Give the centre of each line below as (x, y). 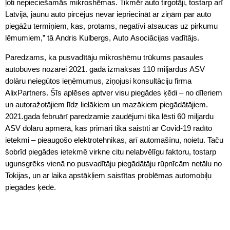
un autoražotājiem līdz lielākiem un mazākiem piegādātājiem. (107, 104)
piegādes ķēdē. (31, 187)
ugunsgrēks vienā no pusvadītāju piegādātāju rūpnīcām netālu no (113, 164)
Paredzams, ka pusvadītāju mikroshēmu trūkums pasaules (104, 57)
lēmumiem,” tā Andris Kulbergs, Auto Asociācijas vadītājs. (102, 38)
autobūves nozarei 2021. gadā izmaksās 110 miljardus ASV (105, 69)
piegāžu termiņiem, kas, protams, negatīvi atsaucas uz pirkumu (111, 26)
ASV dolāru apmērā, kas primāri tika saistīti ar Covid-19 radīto (109, 128)
